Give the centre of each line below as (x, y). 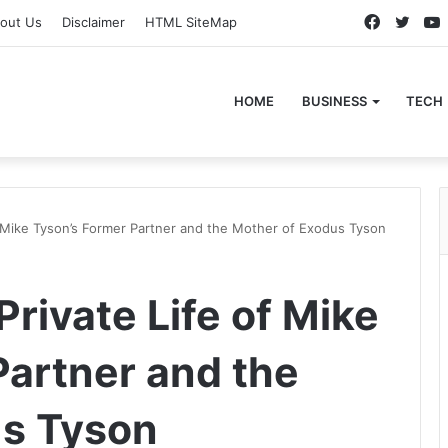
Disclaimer (93, 22)
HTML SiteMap (191, 22)
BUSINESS (334, 101)
